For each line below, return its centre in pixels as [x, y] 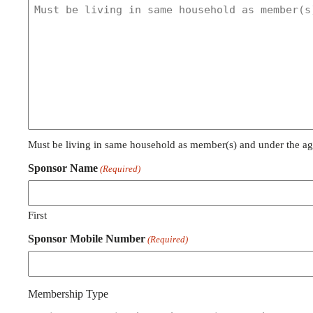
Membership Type [68, 294]
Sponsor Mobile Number [87, 239]
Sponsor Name [63, 168]
